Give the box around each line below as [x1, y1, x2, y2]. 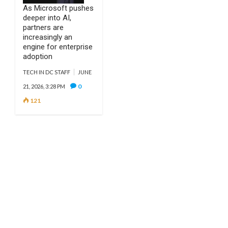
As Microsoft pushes [23, 4, 94, 13]
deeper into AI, [23, 13, 71, 22]
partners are [23, 23, 64, 32]
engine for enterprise [23, 42, 93, 51]
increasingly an [23, 33, 72, 42]
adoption [23, 52, 52, 61]
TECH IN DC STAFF [23, 69, 70, 75]
